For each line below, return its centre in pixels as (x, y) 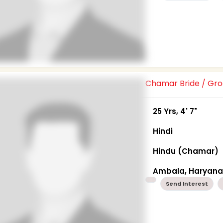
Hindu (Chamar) (186, 151)
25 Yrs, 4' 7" (175, 111)
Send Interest (187, 183)
